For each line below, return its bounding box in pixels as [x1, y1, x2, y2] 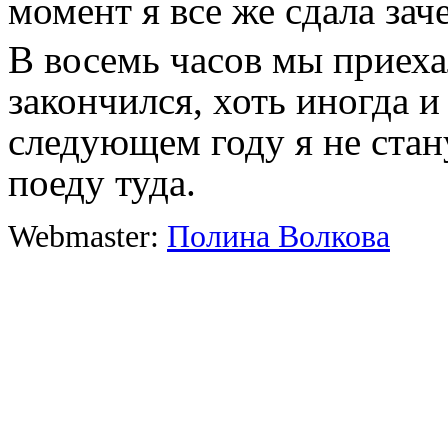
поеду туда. [8, 160, 196, 204]
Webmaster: [8, 218, 167, 254]
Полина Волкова [167, 218, 390, 254]
